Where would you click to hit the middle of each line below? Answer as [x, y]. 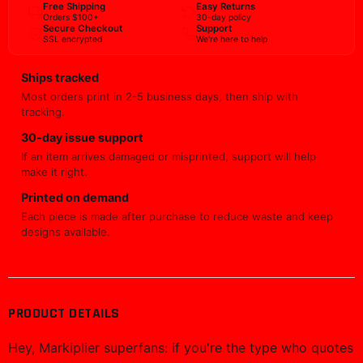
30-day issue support [82, 137]
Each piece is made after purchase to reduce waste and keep [177, 216]
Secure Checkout [83, 28]
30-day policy [224, 17]
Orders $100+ [71, 17]
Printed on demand [75, 197]
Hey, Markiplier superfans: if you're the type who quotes [181, 348]
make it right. [54, 172]
